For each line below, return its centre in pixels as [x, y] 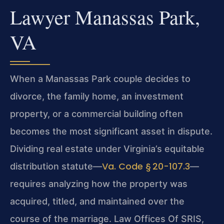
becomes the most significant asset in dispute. [111, 131]
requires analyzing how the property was [99, 183]
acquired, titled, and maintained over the [97, 201]
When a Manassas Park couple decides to [100, 78]
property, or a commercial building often [96, 113]
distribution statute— [56, 166]
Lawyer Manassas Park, [105, 16]
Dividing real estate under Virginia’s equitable [107, 148]
